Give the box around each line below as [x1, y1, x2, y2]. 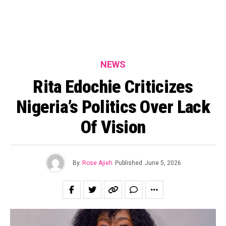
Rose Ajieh [82, 159, 112, 166]
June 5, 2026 [144, 159, 181, 166]
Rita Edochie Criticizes [33, 76, 193, 97]
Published [115, 159, 142, 166]
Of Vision [80, 117, 146, 138]
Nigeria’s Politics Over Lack [16, 96, 210, 118]
